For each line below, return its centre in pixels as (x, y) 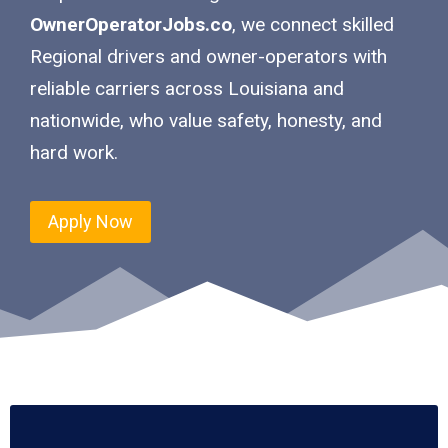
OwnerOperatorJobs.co (131, 24)
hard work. (74, 152)
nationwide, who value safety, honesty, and (206, 120)
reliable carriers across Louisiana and (187, 88)
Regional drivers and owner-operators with (208, 56)
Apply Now (90, 221)
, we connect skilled (313, 24)
